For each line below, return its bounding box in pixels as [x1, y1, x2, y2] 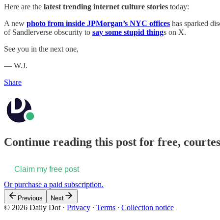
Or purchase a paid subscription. [4, 180, 104, 189]
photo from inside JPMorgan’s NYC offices [27, 19, 170, 27]
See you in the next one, [4, 44, 79, 53]
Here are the [4, 2, 42, 11]
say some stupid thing [92, 27, 164, 36]
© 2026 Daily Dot [4, 203, 60, 212]
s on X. [164, 27, 186, 36]
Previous [18, 194, 43, 202]
